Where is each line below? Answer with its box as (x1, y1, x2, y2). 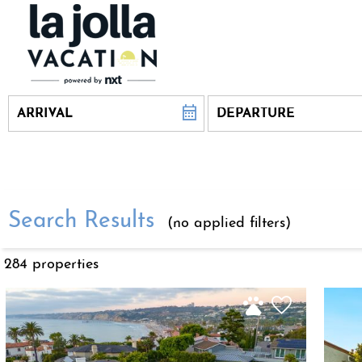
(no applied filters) (162, 215, 291, 231)
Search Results (8, 209, 154, 233)
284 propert (4, 256, 82, 272)
